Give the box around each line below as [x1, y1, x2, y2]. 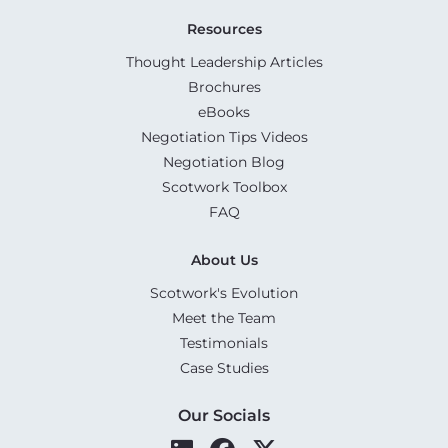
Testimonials [180, 333, 268, 352]
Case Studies [179, 358, 269, 377]
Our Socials [178, 405, 270, 425]
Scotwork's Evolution [150, 283, 298, 302]
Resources [186, 19, 262, 38]
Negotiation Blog [163, 152, 285, 171]
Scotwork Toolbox [161, 177, 287, 196]
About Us [190, 250, 258, 269]
